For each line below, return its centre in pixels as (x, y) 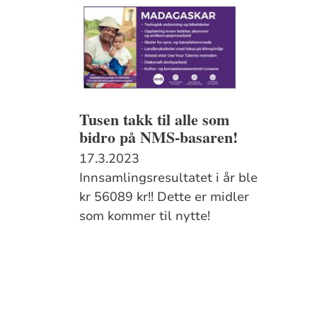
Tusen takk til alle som (155, 119)
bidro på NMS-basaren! (159, 137)
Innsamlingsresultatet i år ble (169, 177)
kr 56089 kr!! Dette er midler (165, 196)
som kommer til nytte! (145, 215)
